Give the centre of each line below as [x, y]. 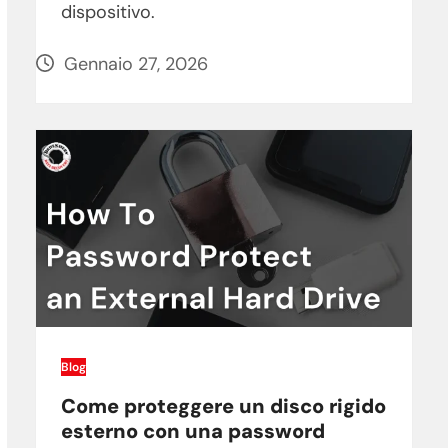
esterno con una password [192, 430]
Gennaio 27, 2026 [135, 64]
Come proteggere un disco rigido [223, 405]
